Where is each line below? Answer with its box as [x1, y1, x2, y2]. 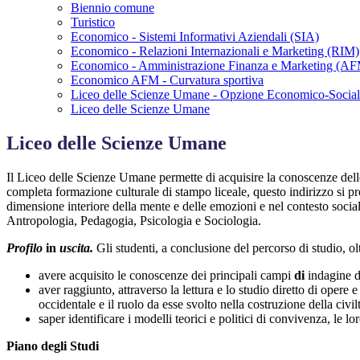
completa [6, 185, 55, 199]
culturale [116, 185, 162, 199]
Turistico [71, 15, 115, 30]
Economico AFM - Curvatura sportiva [71, 73, 264, 88]
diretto [272, 283, 308, 297]
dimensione [6, 199, 67, 214]
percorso [252, 241, 299, 256]
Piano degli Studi [6, 339, 99, 354]
